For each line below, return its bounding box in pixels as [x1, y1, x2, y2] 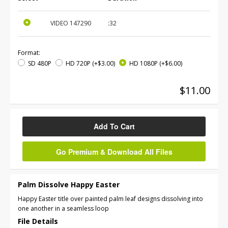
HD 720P [66, 59, 91, 68]
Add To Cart [93, 121, 135, 131]
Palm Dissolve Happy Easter [18, 179, 120, 189]
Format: [18, 48, 40, 58]
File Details [18, 216, 58, 226]
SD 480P [28, 59, 51, 68]
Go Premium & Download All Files [55, 146, 173, 157]
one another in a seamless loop [18, 204, 109, 213]
